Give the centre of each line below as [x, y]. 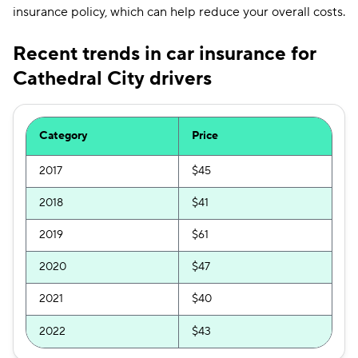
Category [63, 136]
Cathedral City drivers [112, 79]
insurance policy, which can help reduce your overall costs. [179, 12]
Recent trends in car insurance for [165, 54]
